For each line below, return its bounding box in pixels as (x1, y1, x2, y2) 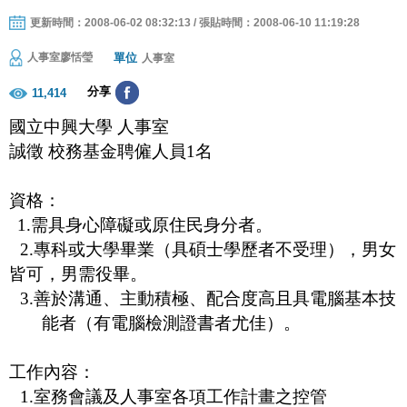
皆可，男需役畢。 (9, 263, 147, 283)
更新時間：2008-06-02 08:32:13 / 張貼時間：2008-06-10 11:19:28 (30, 15, 360, 29)
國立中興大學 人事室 (9, 116, 169, 136)
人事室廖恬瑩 (27, 51, 93, 65)
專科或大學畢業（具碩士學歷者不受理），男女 (33, 239, 396, 259)
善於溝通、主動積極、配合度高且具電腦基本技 (34, 288, 396, 308)
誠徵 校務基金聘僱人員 (9, 141, 186, 161)
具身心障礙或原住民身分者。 (48, 214, 273, 234)
